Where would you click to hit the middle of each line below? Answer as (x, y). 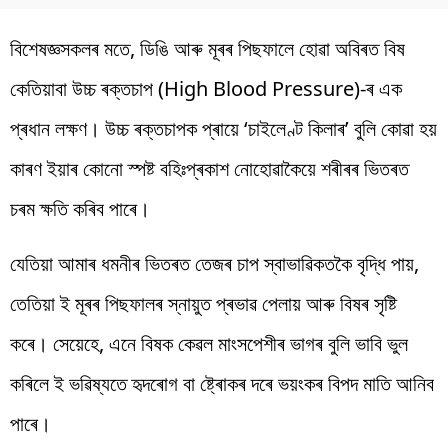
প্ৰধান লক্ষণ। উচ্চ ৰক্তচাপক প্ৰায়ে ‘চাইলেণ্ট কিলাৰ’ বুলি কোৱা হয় (223, 128)
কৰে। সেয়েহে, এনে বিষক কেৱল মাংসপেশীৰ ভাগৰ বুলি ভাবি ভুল (209, 343)
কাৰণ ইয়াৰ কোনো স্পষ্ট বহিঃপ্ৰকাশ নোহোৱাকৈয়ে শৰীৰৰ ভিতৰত (209, 168)
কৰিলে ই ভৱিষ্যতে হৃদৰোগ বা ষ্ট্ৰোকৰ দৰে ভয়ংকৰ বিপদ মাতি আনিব (222, 383)
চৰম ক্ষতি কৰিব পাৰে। (80, 208)
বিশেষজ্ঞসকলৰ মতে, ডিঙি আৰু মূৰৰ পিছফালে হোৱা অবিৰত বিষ (207, 48)
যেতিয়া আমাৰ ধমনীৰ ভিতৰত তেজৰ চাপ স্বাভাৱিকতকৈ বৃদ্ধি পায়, (214, 263)
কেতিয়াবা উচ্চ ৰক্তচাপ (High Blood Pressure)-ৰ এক (206, 88)
